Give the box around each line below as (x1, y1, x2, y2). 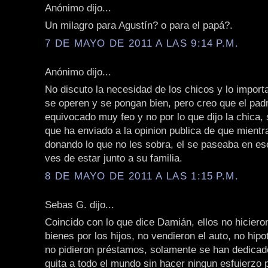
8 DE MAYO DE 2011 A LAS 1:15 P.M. (45, 169, 239, 182)
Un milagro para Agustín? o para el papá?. (45, 19, 233, 32)
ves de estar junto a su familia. (45, 152, 182, 165)
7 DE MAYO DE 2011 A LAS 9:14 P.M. (45, 36, 239, 49)
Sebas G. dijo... (45, 198, 114, 211)
